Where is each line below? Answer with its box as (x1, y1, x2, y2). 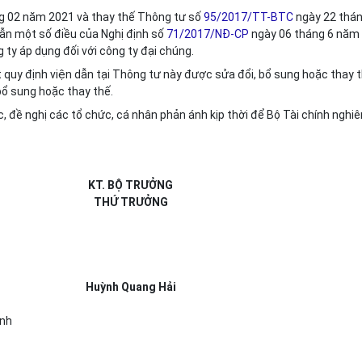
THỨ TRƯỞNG (93, 196, 168, 208)
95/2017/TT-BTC (204, 11, 293, 23)
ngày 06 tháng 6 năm (249, 27, 360, 40)
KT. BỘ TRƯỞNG (88, 179, 173, 192)
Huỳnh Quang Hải (85, 280, 176, 293)
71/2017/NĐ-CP (166, 27, 249, 40)
